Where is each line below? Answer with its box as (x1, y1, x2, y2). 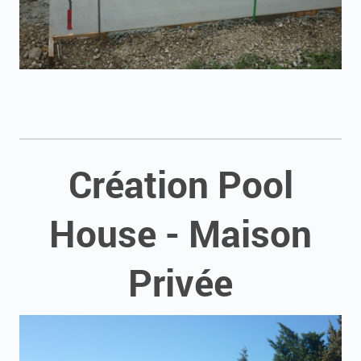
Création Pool (68, 160, 293, 208)
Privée (128, 258, 233, 306)
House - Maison (49, 209, 312, 257)
